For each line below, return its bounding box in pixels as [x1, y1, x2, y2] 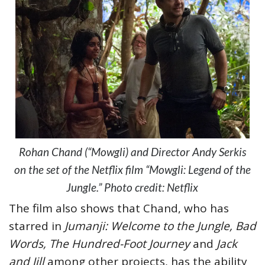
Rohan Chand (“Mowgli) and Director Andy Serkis [18, 145, 246, 159]
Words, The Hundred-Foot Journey [9, 236, 193, 252]
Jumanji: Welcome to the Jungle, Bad [64, 218, 256, 234]
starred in [9, 218, 64, 234]
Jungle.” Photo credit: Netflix [66, 180, 199, 195]
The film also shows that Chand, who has [9, 201, 229, 216]
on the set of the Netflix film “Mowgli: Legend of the [14, 163, 251, 177]
